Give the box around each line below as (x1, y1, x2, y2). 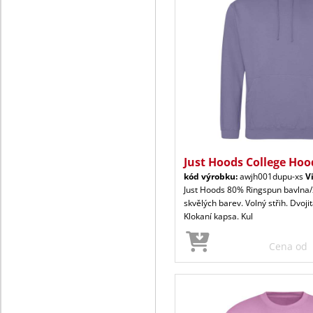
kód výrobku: (184, 170, 238, 182)
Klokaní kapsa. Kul (184, 210, 253, 222)
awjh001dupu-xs (238, 170, 305, 182)
